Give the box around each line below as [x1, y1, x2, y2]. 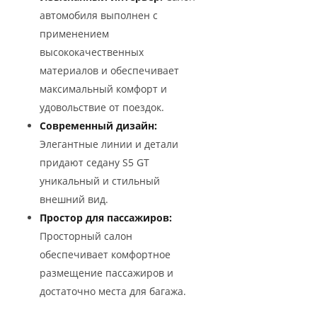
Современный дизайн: [40, 118, 157, 132]
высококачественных [40, 45, 144, 59]
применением [40, 26, 109, 40]
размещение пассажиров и [40, 265, 173, 279]
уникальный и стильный [40, 173, 160, 188]
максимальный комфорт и [40, 81, 167, 96]
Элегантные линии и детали [40, 137, 178, 151]
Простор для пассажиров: [40, 210, 172, 224]
